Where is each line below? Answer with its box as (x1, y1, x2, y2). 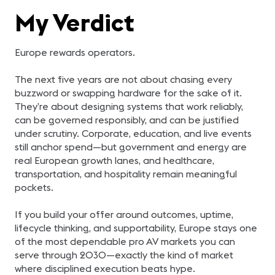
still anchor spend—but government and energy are (15, 141, 247, 153)
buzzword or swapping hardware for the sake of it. (15, 87, 242, 99)
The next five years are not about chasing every (15, 73, 232, 85)
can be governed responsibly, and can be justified (15, 114, 239, 126)
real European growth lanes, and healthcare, (15, 154, 214, 166)
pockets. (15, 181, 53, 193)
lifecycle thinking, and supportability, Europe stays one (15, 222, 257, 234)
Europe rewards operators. (15, 46, 135, 58)
